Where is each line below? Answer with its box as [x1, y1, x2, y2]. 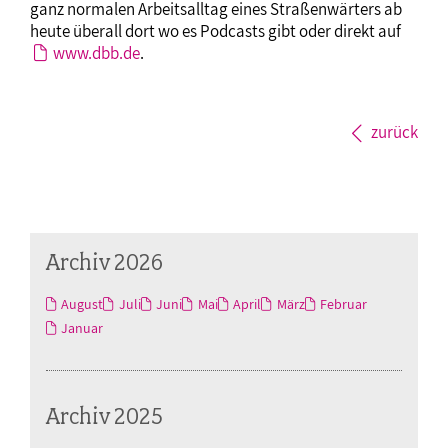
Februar [320, 295, 368, 314]
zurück [371, 121, 418, 144]
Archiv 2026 [46, 247, 163, 277]
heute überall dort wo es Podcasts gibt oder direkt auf [30, 20, 404, 43]
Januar [61, 319, 104, 338]
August [61, 295, 104, 314]
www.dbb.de [53, 42, 141, 65]
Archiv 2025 [46, 401, 163, 431]
